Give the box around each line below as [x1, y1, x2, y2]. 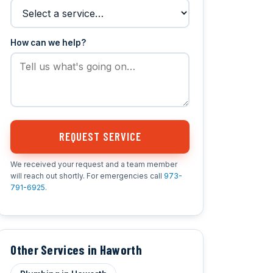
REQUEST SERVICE [58, 130, 141, 144]
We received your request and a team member [10, 160, 178, 169]
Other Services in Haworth [10, 242, 142, 258]
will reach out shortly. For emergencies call [10, 171, 165, 181]
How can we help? [10, 37, 87, 48]
